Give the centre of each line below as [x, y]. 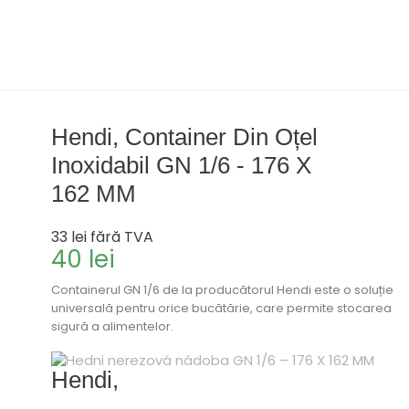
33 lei [69, 236]
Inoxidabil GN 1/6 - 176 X [182, 165]
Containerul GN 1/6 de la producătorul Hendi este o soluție [223, 289]
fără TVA [122, 236]
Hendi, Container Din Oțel [185, 136]
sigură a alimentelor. [113, 326]
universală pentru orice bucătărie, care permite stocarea [222, 308]
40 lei [84, 259]
